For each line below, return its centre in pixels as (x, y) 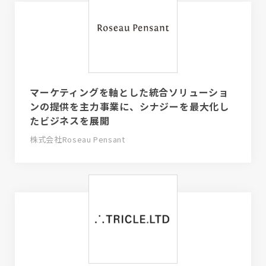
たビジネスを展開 (70, 121)
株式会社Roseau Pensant (77, 140)
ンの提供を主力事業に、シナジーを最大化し (129, 107)
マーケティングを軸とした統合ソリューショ (129, 92)
